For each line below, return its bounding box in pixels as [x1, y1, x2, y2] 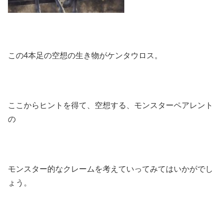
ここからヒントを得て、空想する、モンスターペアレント [8, 101, 213, 110]
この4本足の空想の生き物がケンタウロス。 [8, 51, 162, 60]
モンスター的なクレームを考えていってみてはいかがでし [8, 164, 213, 173]
